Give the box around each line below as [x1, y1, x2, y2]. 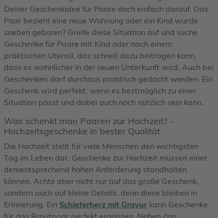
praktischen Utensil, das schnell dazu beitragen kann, [4, 50, 197, 60]
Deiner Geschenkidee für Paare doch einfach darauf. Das [4, 3, 208, 14]
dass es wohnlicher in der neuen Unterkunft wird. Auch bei [4, 62, 214, 72]
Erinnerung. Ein [4, 199, 59, 209]
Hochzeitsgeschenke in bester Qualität [4, 125, 160, 137]
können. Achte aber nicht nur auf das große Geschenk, [4, 176, 199, 186]
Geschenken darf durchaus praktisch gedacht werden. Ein [4, 73, 213, 84]
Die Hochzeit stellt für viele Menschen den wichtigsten [4, 141, 199, 151]
